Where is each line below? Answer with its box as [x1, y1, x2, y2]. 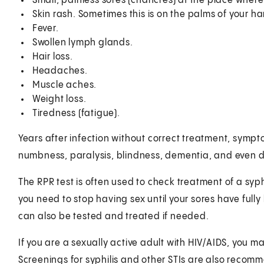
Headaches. [32, 65, 88, 76]
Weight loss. [32, 94, 87, 104]
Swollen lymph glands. [32, 37, 133, 48]
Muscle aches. [32, 80, 97, 90]
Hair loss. [32, 51, 73, 62]
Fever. [32, 23, 59, 34]
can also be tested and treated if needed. [18, 211, 209, 222]
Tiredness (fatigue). [32, 108, 120, 118]
